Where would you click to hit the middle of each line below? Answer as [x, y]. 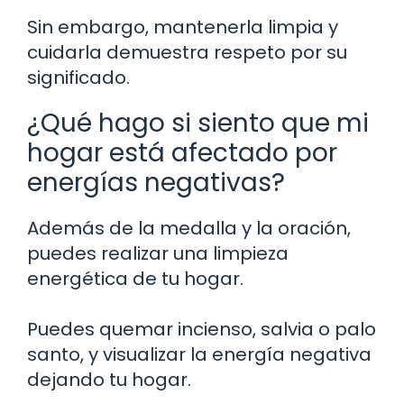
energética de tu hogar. [135, 278]
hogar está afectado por [182, 152]
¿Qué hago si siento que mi [198, 123]
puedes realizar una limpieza [158, 253]
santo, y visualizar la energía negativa [199, 354]
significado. [78, 77]
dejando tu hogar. [109, 379]
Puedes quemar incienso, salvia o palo [202, 329]
